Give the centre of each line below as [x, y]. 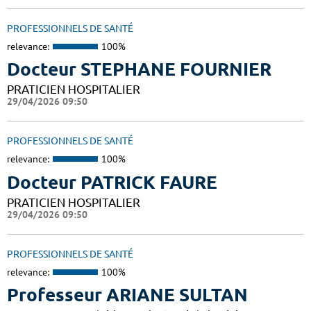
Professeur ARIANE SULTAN [127, 295]
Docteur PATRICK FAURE [112, 182]
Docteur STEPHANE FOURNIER [139, 69]
